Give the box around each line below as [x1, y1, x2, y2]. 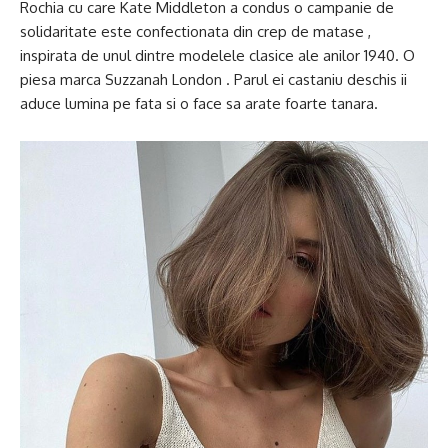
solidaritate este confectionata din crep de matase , [20, 22, 371, 41]
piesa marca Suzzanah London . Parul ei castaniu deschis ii [20, 70, 407, 89]
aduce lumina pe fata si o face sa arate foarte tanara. [20, 94, 378, 113]
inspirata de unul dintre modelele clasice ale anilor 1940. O [20, 46, 415, 65]
